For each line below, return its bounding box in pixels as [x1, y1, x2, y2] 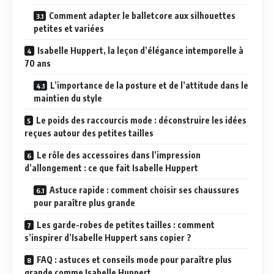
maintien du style [34, 93, 102, 103]
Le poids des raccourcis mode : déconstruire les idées [36, 115, 246, 125]
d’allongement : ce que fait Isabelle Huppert [24, 163, 198, 173]
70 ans [24, 58, 51, 68]
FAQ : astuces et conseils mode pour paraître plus [37, 254, 232, 265]
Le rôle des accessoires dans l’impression [37, 150, 201, 160]
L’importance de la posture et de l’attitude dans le [50, 80, 248, 91]
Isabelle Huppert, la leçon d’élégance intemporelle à [37, 45, 243, 56]
